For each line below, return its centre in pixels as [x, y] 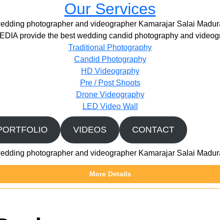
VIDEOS [90, 130]
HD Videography [110, 71]
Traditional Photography [110, 47]
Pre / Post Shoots [110, 83]
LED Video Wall [110, 106]
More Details [110, 174]
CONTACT [153, 130]
